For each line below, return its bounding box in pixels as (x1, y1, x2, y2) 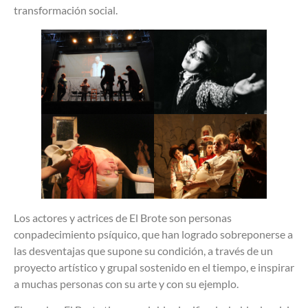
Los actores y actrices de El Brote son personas (14, 210, 232, 224)
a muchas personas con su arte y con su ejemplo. (14, 276, 239, 290)
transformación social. (14, 3, 120, 16)
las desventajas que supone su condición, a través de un (14, 243, 273, 257)
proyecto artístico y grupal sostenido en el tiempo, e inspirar (14, 260, 294, 274)
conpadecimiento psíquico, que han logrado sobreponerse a (14, 227, 293, 241)
